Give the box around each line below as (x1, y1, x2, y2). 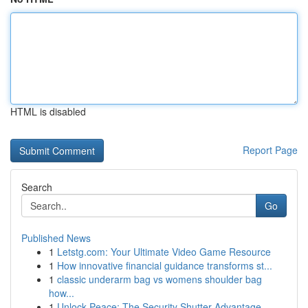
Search (21, 180, 52, 194)
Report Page (243, 143, 298, 157)
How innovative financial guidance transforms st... (57, 258, 272, 272)
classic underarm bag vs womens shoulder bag (57, 272, 262, 286)
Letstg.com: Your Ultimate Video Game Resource (57, 245, 271, 258)
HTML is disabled (10, 104, 86, 118)
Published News (21, 231, 91, 245)
